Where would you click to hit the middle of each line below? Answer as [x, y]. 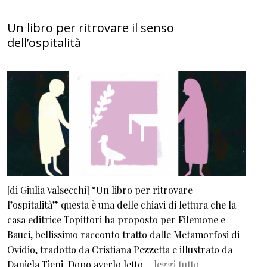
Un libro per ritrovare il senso [91, 28]
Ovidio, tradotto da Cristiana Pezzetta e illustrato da [120, 249]
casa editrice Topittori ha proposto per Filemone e [116, 219]
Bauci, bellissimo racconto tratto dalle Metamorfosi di [123, 234]
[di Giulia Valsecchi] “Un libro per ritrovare [100, 190]
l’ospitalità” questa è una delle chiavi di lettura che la [122, 204]
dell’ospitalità [44, 43]
